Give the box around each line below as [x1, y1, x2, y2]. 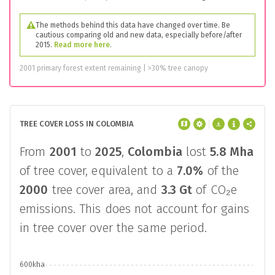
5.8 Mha [210, 144, 254, 159]
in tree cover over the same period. [20, 220, 207, 235]
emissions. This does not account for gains [20, 201, 250, 216]
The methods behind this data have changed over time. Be [36, 21, 230, 29]
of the [203, 163, 239, 178]
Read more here [54, 41, 110, 49]
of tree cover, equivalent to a [20, 163, 177, 178]
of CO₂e [192, 182, 238, 197]
